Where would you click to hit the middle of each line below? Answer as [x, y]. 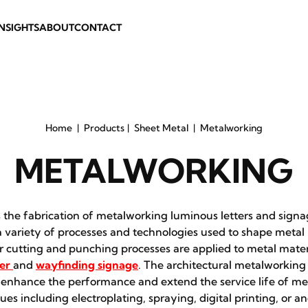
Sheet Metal [161, 128]
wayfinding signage [87, 265]
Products [104, 128]
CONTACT [98, 27]
